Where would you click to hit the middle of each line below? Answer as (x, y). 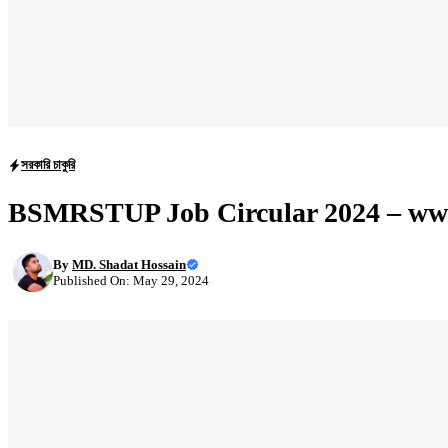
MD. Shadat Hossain (129, 264)
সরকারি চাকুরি (48, 165)
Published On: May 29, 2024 (131, 280)
